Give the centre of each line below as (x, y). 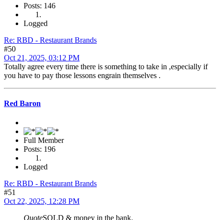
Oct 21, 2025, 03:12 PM (42, 57)
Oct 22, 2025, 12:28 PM (42, 201)
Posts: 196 (40, 149)
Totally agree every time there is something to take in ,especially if (106, 66)
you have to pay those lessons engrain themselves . (82, 75)
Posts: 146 (40, 5)
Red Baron (22, 104)
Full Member (44, 140)
